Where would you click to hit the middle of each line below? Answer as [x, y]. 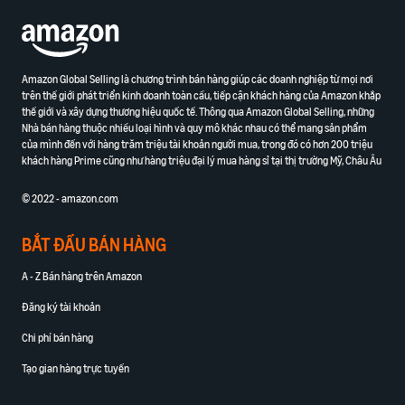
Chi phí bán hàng [57, 338]
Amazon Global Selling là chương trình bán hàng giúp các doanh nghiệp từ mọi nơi [198, 80]
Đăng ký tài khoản [61, 307]
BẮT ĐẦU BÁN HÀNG [94, 245]
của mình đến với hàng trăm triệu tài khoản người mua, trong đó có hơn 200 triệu [197, 145]
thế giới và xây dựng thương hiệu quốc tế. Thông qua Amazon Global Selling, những [198, 112]
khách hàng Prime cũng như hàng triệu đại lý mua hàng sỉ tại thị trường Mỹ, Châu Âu [202, 161]
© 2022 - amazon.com [70, 199]
